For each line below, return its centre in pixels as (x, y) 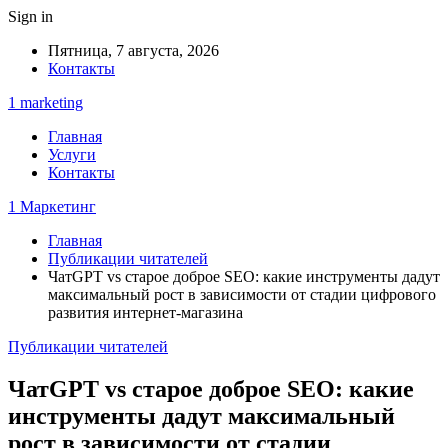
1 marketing (45, 102)
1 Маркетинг (52, 206)
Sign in (30, 16)
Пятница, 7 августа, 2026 (133, 50)
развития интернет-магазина (145, 312)
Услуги (72, 154)
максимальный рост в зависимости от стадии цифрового (242, 294)
